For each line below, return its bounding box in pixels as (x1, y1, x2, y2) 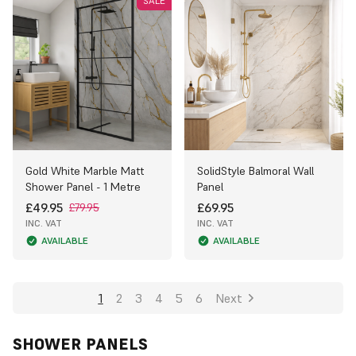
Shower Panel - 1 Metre (25, 179, 141, 194)
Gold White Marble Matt (25, 163, 144, 178)
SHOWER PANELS (13, 333, 148, 354)
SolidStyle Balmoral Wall (197, 163, 314, 178)
